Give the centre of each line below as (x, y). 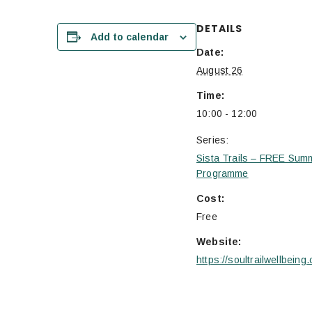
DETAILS (219, 28)
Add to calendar (129, 37)
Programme (223, 173)
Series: (213, 140)
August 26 (220, 70)
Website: (219, 241)
